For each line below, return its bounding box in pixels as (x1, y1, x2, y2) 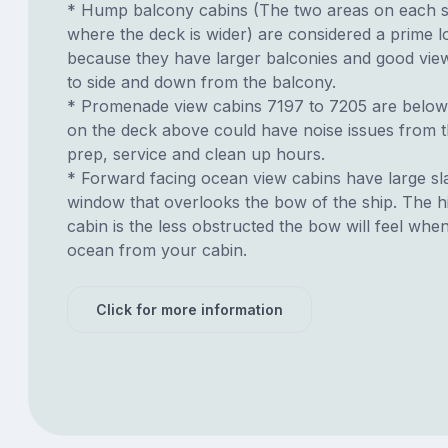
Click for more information (96, 300, 283, 318)
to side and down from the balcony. (67, 71, 336, 92)
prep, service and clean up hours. (67, 143, 325, 164)
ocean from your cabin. (67, 239, 247, 260)
